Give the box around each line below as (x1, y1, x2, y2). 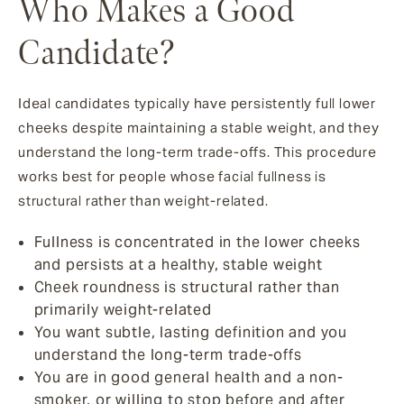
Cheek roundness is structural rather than (33, 277, 340, 297)
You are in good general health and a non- (33, 367, 344, 387)
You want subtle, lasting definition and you (33, 322, 347, 342)
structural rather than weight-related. (18, 191, 269, 209)
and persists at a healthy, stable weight (33, 254, 323, 274)
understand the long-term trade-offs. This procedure (18, 142, 377, 161)
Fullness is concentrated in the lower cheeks (33, 232, 361, 252)
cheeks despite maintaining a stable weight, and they (18, 118, 380, 136)
